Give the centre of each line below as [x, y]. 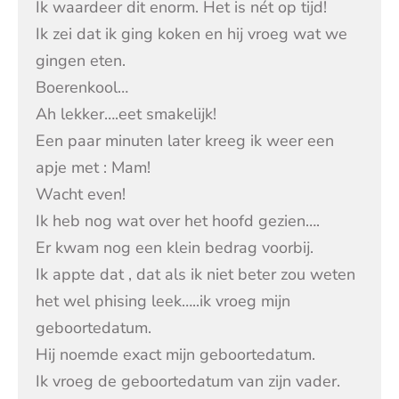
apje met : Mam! [93, 168]
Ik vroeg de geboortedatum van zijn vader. [188, 382]
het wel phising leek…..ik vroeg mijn [163, 301]
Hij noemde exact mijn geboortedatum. [175, 355]
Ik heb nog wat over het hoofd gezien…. [178, 221]
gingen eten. [81, 61]
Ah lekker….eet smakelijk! [126, 114]
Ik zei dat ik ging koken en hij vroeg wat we [191, 34]
